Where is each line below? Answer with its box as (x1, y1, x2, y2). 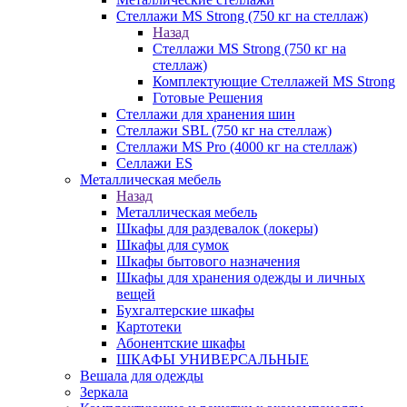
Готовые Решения (153, 90, 263, 105)
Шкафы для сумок (116, 237, 229, 253)
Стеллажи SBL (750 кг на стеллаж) (116, 123, 332, 138)
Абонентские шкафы (116, 335, 245, 351)
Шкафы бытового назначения (116, 253, 300, 269)
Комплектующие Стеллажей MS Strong (153, 74, 395, 89)
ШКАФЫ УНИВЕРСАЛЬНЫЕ (116, 352, 309, 367)
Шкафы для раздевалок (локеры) (116, 221, 318, 236)
